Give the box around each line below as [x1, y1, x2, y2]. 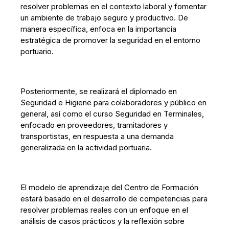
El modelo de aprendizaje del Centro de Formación [20, 182, 199, 192]
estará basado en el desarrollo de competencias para [20, 194, 208, 203]
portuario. [20, 47, 54, 56]
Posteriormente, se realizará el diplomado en [20, 86, 177, 96]
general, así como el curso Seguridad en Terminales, [20, 109, 204, 119]
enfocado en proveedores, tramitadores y [20, 120, 168, 130]
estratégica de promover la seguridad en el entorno [20, 35, 201, 45]
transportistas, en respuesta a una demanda [20, 131, 174, 141]
